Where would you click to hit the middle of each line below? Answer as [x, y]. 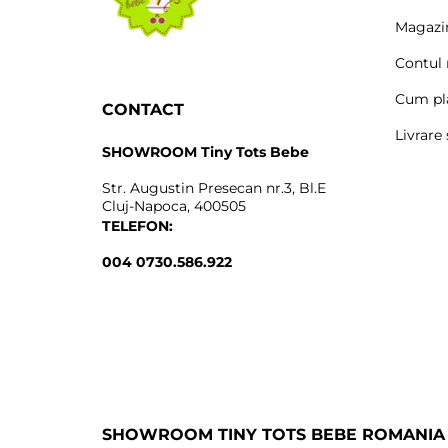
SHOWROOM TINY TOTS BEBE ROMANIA [273, 434]
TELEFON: [137, 225]
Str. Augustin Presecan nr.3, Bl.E [214, 187]
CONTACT [143, 109]
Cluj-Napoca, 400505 [174, 205]
